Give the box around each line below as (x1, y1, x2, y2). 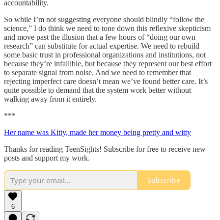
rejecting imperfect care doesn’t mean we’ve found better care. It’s (4, 77, 208, 85)
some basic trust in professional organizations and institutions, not (4, 50, 206, 59)
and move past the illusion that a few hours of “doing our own (4, 32, 195, 41)
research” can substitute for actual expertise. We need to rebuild (4, 41, 199, 50)
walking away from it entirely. (4, 94, 97, 103)
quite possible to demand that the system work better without (4, 85, 191, 94)
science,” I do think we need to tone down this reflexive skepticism (4, 24, 211, 32)
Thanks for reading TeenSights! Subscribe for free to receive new (4, 144, 206, 153)
